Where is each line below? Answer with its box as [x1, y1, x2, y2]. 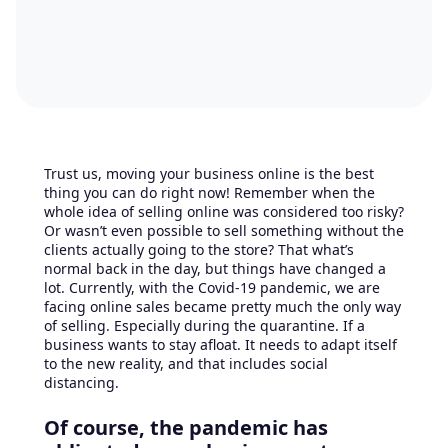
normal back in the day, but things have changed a [44, 259, 386, 279]
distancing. [44, 373, 119, 393]
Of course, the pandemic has [44, 414, 328, 442]
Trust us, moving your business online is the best [44, 164, 374, 184]
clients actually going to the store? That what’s [44, 240, 354, 260]
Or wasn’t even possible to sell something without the [44, 221, 404, 241]
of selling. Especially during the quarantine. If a [44, 316, 365, 336]
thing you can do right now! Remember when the [44, 183, 375, 203]
